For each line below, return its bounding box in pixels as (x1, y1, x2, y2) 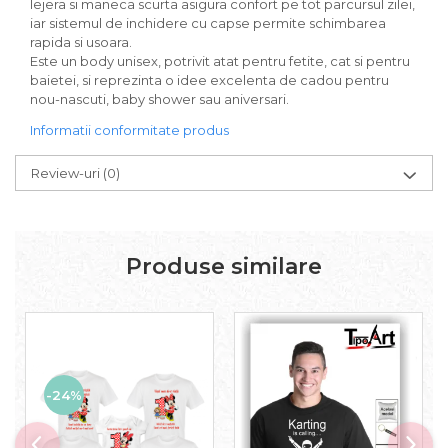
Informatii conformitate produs (30, 122, 229, 139)
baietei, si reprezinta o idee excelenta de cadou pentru (30, 72, 389, 89)
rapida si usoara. (30, 34, 132, 51)
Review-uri (31, 165, 103, 182)
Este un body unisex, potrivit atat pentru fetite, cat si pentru (30, 53, 410, 70)
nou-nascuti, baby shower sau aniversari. (30, 91, 289, 108)
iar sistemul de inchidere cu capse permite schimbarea (30, 15, 386, 32)
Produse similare (126, 253, 322, 281)
